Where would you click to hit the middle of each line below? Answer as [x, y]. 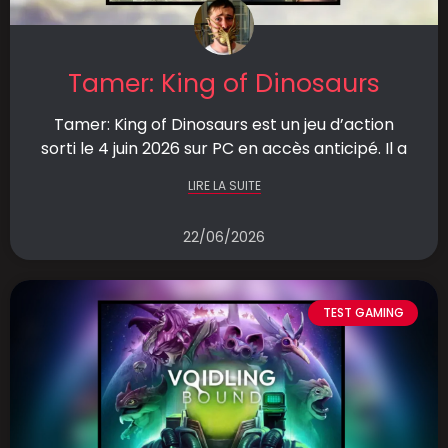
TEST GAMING [363, 313]
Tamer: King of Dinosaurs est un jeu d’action [224, 124]
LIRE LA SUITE [224, 185]
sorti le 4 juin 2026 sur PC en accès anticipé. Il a [224, 148]
